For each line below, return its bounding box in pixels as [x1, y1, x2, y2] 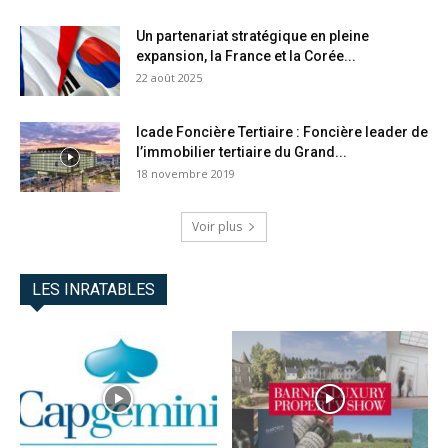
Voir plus [192, 218, 242, 236]
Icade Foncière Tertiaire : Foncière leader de [136, 124, 428, 141]
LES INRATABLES [32, 280, 155, 300]
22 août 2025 [136, 70, 202, 86]
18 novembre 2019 [136, 166, 235, 182]
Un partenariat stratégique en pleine [136, 28, 369, 45]
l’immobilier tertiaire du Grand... [136, 144, 347, 161]
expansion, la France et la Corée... [136, 48, 356, 65]
